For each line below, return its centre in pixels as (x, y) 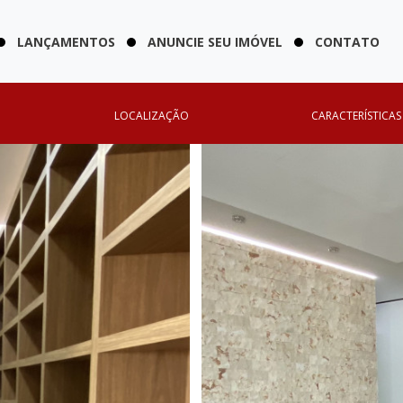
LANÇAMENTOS (66, 41)
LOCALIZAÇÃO (152, 115)
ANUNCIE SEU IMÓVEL (215, 41)
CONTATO (347, 41)
